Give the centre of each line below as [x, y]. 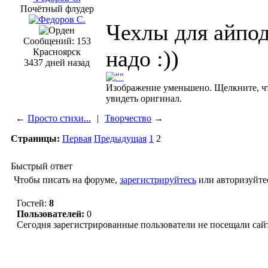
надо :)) [142, 59]
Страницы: [36, 139]
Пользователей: [51, 214]
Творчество [128, 118]
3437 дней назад [57, 63]
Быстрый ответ [42, 166]
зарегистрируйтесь [158, 180]
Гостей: [33, 203]
